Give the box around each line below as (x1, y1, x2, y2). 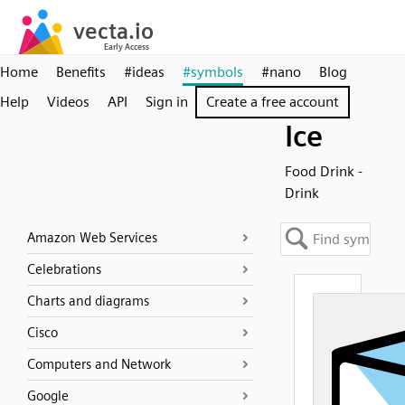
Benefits (56, 63, 106, 80)
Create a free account (206, 93, 339, 110)
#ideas (124, 63, 165, 80)
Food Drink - (285, 163, 363, 180)
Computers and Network (27, 356, 171, 372)
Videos (47, 93, 89, 110)
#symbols (183, 63, 243, 80)
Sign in (146, 93, 188, 110)
